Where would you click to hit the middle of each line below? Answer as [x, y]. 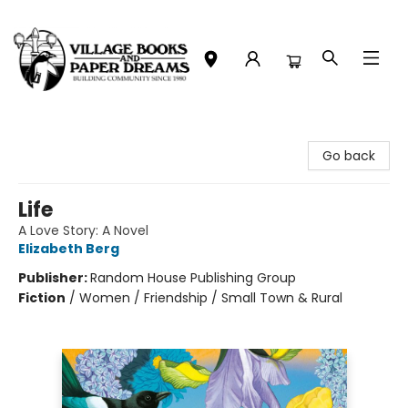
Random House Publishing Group [193, 278]
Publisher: [54, 278]
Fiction [42, 298]
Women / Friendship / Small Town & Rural [211, 298]
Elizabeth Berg [69, 249]
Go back [349, 156]
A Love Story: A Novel [83, 230]
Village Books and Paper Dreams [115, 136]
